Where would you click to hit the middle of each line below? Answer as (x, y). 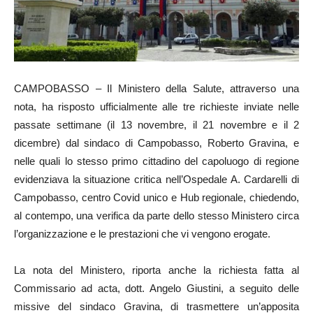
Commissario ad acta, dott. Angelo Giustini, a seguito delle (156, 288)
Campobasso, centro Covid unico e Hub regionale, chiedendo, (156, 197)
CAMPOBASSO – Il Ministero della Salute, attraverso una (156, 88)
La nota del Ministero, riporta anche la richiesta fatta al (156, 270)
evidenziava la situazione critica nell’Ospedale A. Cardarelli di (156, 179)
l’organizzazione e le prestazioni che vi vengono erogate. (142, 233)
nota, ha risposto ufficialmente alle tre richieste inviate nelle (156, 106)
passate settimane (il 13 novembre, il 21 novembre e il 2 (156, 124)
